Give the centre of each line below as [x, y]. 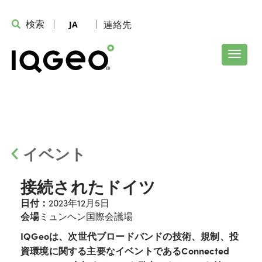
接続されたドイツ [88, 186]
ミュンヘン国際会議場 [86, 216]
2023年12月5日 [79, 203]
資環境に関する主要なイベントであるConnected [125, 251]
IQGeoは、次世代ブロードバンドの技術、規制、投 [130, 236]
